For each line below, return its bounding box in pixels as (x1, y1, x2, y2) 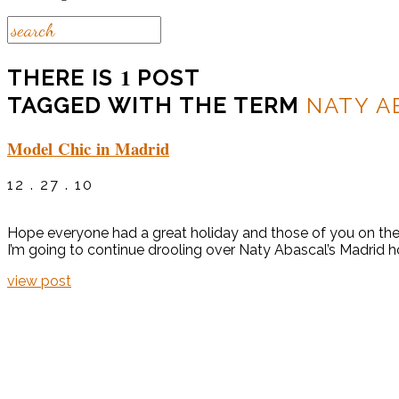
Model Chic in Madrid (7, 135, 169, 160)
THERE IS (7, 64, 120, 91)
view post (7, 273, 71, 290)
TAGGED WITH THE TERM (7, 92, 306, 118)
